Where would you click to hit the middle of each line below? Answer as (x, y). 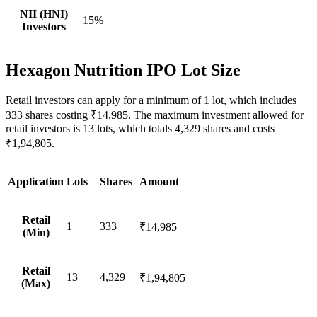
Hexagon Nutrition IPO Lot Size (123, 70)
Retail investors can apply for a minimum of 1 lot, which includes (151, 100)
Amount (159, 181)
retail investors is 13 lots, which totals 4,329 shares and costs (140, 128)
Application (36, 181)
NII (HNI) (44, 14)
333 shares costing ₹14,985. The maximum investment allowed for (155, 115)
